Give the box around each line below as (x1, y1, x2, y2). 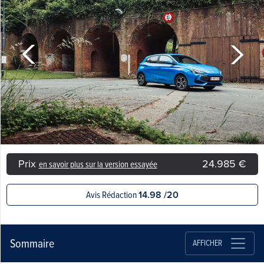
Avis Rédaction (85, 187, 138, 201)
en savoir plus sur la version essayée (38, 157, 157, 170)
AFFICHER (192, 237, 222, 249)
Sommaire (9, 235, 54, 251)
